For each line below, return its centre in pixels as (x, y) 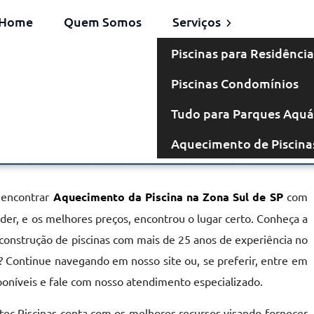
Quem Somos (102, 21)
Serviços (198, 21)
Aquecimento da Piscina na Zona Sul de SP (168, 197)
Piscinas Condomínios (234, 83)
